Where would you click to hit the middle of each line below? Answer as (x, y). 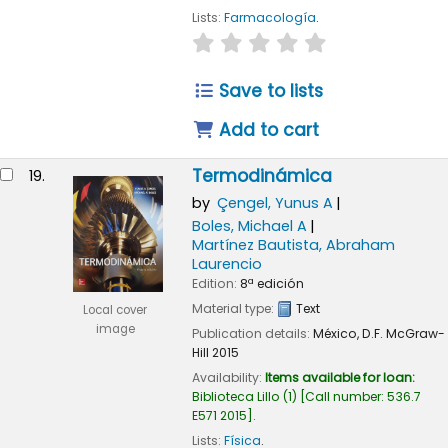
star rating (228, 41)
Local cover (115, 309)
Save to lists (269, 91)
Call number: (345, 396)
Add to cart (267, 130)
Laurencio (226, 263)
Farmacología (269, 17)
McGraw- (415, 333)
